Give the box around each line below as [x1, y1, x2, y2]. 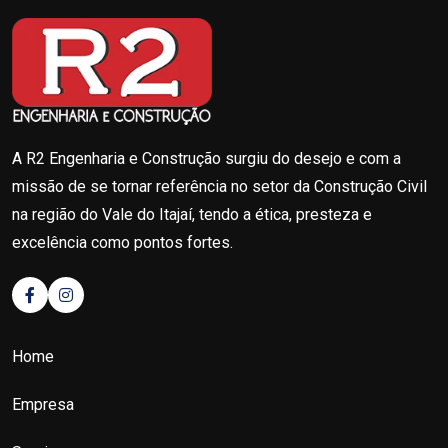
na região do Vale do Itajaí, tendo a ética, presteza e [12, 205, 372, 225]
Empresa [12, 395, 74, 415]
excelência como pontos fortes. [12, 233, 233, 253]
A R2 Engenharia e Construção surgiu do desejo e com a [12, 149, 401, 169]
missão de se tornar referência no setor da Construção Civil [12, 177, 427, 197]
